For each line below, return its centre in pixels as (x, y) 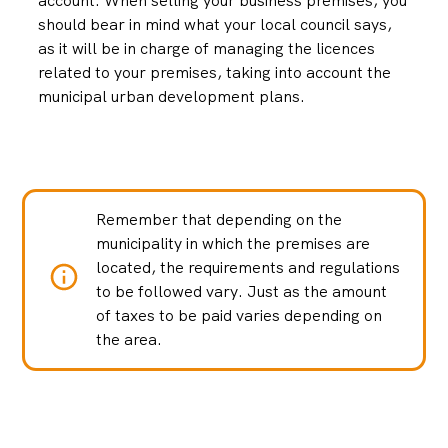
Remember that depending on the (218, 220)
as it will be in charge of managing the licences (207, 49)
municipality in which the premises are (232, 244)
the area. (128, 340)
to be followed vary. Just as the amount (241, 292)
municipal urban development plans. (172, 97)
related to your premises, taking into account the (215, 73)
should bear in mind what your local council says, (215, 25)
